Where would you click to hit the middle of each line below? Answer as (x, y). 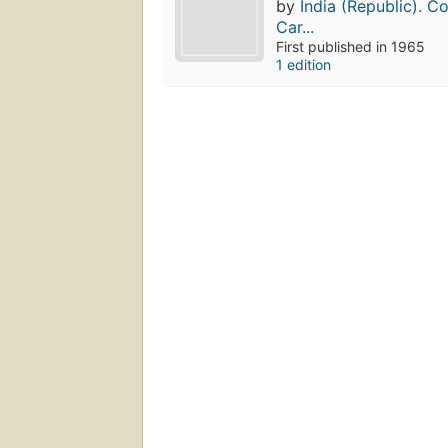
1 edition (304, 65)
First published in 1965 (351, 47)
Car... (295, 27)
